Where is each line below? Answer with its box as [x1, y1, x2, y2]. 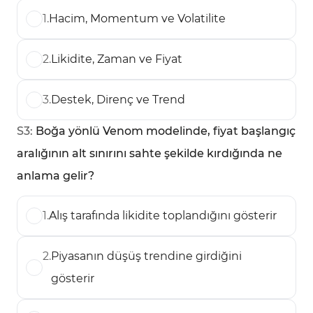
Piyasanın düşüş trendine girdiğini [51, 249, 242, 263]
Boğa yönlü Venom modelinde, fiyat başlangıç [36, 124, 296, 138]
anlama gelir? [17, 169, 94, 182]
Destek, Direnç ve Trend [51, 93, 185, 106]
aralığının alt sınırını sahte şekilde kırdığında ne [17, 147, 282, 160]
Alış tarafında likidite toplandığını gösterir [49, 209, 277, 222]
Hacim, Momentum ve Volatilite [49, 12, 226, 25]
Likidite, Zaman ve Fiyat [51, 52, 182, 66]
